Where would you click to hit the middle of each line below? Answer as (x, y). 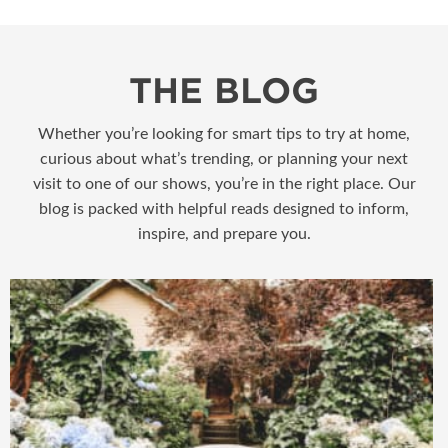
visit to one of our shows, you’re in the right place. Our (224, 183)
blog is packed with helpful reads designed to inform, (224, 208)
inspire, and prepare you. (224, 233)
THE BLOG (224, 90)
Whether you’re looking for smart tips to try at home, (224, 133)
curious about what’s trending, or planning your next (224, 158)
